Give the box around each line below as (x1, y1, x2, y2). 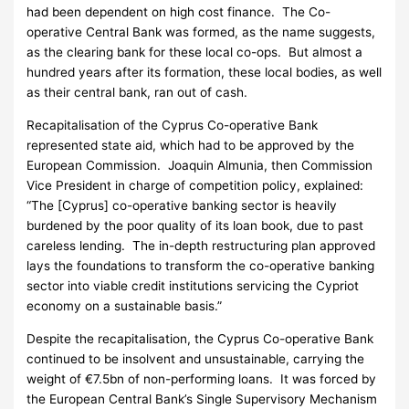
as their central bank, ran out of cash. (26, 85, 248, 100)
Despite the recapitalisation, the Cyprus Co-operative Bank (26, 330, 374, 346)
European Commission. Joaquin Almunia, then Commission (26, 157, 373, 173)
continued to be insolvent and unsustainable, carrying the (26, 351, 365, 366)
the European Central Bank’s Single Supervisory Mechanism (26, 391, 378, 406)
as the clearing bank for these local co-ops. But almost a (26, 45, 363, 60)
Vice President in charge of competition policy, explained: (26, 177, 364, 193)
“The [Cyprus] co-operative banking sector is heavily (26, 197, 338, 213)
